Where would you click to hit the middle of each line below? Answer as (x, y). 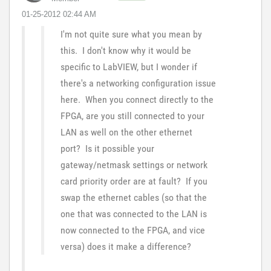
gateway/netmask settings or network (134, 165)
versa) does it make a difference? (126, 247)
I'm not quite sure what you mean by (131, 34)
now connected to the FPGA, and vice (133, 230)
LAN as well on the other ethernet (126, 132)
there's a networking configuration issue (138, 83)
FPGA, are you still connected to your (132, 116)
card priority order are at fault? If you (134, 181)
